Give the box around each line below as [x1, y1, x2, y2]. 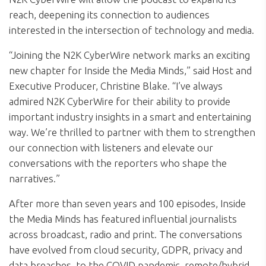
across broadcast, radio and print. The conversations [9, 229, 242, 240]
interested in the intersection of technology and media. [9, 24, 256, 36]
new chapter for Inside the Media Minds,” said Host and [9, 65, 252, 77]
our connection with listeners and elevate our [9, 142, 213, 154]
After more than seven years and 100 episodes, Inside [9, 198, 246, 210]
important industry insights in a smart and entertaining [9, 111, 251, 123]
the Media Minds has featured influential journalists [9, 213, 237, 225]
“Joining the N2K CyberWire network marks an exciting [9, 49, 250, 61]
